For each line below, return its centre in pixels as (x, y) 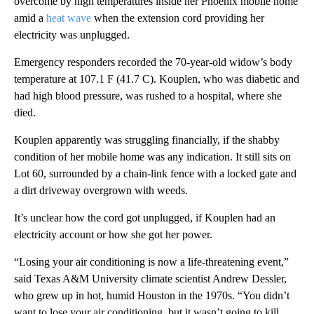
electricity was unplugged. (72, 34)
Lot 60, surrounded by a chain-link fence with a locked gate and (155, 173)
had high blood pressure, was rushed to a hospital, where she (148, 95)
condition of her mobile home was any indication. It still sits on (152, 156)
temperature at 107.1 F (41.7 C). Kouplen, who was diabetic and (157, 78)
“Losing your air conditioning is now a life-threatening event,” (151, 261)
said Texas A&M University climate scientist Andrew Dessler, (150, 278)
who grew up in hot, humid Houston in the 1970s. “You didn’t (152, 295)
